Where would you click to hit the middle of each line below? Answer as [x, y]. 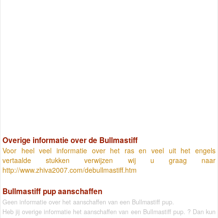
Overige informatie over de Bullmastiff [70, 140]
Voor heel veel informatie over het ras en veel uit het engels [109, 151]
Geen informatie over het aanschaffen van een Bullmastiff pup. [88, 202]
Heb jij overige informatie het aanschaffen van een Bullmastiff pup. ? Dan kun [109, 211]
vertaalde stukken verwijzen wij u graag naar [109, 160]
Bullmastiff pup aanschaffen [52, 191]
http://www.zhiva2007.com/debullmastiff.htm [70, 170]
